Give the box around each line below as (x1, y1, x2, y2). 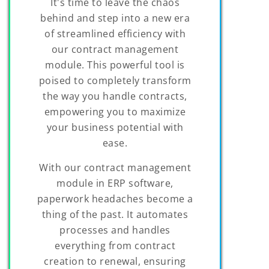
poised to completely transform (38, 73, 192, 87)
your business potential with (46, 120, 184, 134)
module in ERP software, (56, 176, 174, 190)
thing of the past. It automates (41, 207, 189, 221)
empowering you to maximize (44, 104, 186, 118)
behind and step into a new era (40, 11, 190, 25)
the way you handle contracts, (43, 89, 187, 103)
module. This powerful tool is (45, 58, 185, 71)
